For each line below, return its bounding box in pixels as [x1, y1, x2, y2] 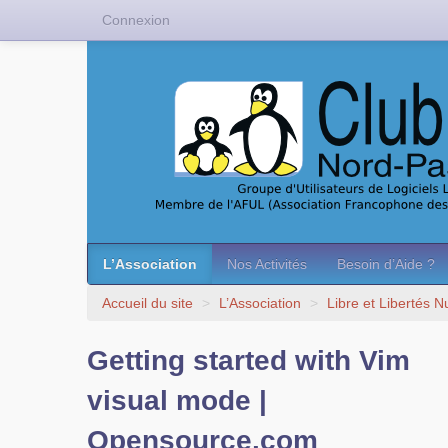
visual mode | [87, 385, 267, 416]
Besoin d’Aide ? [337, 256, 435, 272]
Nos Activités [227, 256, 307, 272]
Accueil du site [102, 295, 193, 311]
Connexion [102, 12, 170, 28]
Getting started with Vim [87, 345, 410, 376]
